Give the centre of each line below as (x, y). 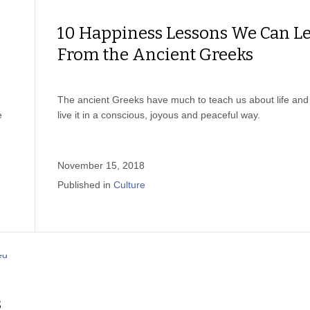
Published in (84, 185)
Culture (129, 185)
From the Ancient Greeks (155, 55)
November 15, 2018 (101, 165)
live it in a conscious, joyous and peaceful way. (159, 115)
